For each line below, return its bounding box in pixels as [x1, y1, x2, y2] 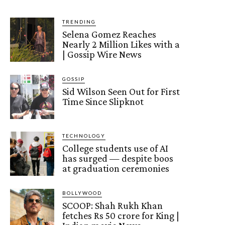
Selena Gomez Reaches [62, 28, 157, 40]
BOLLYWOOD [62, 189, 102, 196]
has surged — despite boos [62, 152, 174, 164]
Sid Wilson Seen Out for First [62, 85, 180, 97]
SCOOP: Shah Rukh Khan [62, 199, 163, 211]
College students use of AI [62, 142, 169, 154]
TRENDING [62, 18, 96, 25]
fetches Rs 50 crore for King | [62, 209, 180, 221]
